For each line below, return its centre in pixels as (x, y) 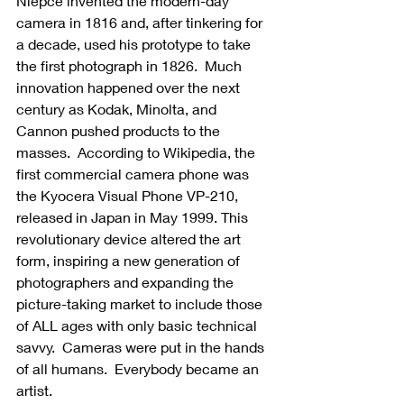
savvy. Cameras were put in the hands (142, 347)
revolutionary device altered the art (130, 239)
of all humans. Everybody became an (139, 369)
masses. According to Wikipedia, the (138, 152)
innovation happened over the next (130, 87)
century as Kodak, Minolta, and (118, 109)
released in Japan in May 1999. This (134, 217)
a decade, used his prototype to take (135, 44)
